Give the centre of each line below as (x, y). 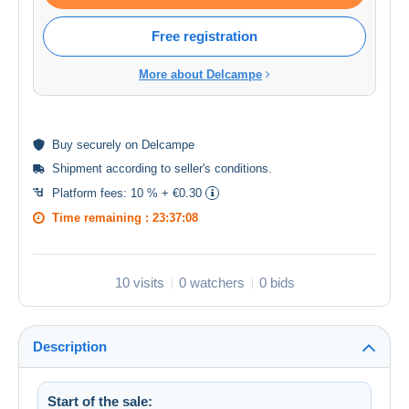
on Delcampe (158, 145)
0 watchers (211, 283)
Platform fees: (91, 194)
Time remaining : (102, 218)
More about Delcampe (200, 75)
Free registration (204, 37)
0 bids (277, 283)
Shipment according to (113, 169)
